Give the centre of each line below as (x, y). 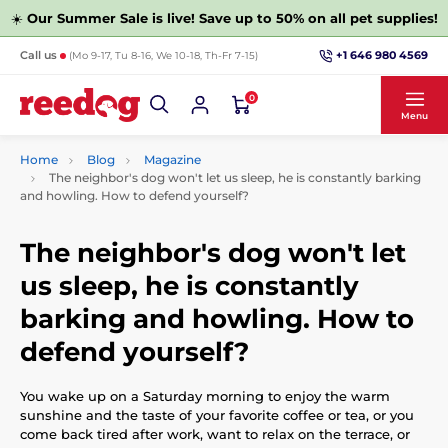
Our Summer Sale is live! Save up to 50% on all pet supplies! (232, 18)
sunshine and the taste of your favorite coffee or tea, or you (217, 414)
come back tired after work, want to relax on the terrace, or (215, 433)
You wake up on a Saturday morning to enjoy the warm (205, 395)
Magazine (172, 159)
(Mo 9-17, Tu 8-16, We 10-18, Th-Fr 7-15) (163, 55)
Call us (40, 55)
